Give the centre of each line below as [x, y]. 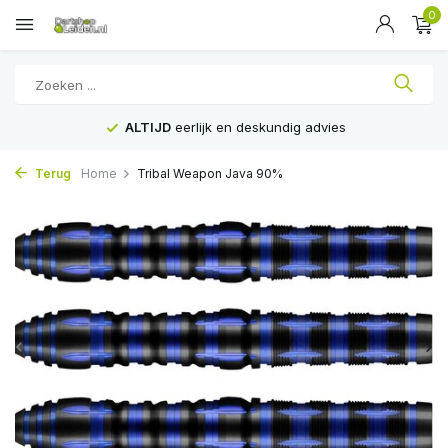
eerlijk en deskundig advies [258, 127]
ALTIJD [148, 127]
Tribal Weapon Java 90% [210, 173]
